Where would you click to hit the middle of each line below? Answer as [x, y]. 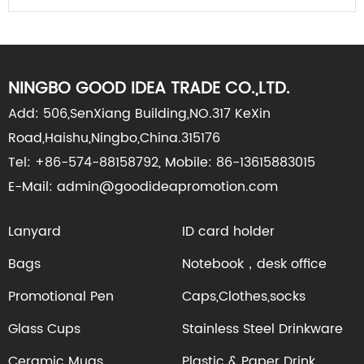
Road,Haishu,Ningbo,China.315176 [114, 138]
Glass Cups [44, 329]
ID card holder [228, 232]
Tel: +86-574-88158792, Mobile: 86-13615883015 [162, 162]
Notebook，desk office [254, 264]
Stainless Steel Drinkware [262, 329]
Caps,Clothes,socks [244, 297]
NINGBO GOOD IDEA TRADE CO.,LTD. [149, 89]
